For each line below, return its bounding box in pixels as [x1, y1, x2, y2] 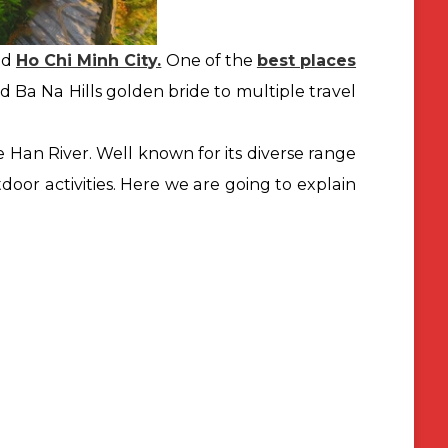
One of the [161, 50, 257, 70]
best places [256, 50, 357, 70]
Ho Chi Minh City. [15, 50, 162, 70]
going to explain [224, 174, 356, 194]
